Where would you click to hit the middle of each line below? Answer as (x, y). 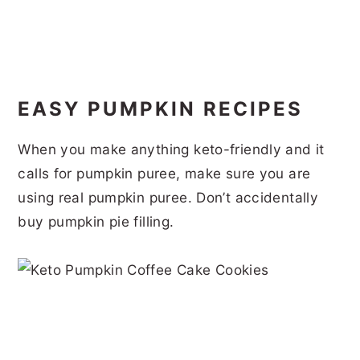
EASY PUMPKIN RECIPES (161, 108)
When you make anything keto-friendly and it (171, 149)
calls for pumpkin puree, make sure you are (164, 173)
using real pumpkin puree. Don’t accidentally (168, 197)
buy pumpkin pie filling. (96, 221)
